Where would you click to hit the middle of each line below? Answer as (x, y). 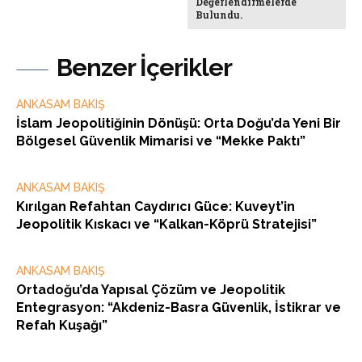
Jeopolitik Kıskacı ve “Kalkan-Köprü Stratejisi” (166, 225)
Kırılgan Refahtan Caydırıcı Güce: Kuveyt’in (156, 207)
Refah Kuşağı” (62, 326)
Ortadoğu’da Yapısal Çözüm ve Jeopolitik (151, 290)
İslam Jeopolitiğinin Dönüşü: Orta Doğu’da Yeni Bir (179, 124)
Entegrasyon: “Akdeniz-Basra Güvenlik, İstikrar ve (179, 308)
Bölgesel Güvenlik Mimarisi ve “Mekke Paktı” (161, 141)
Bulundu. (219, 15)
